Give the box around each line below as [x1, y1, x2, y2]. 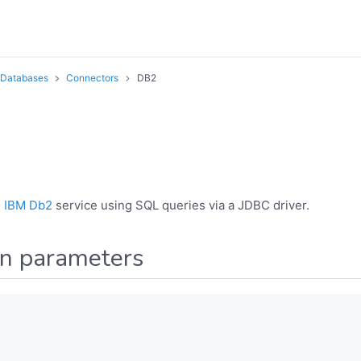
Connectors [66, 72, 118, 84]
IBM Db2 [4, 197, 52, 213]
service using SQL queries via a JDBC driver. [52, 197, 309, 213]
